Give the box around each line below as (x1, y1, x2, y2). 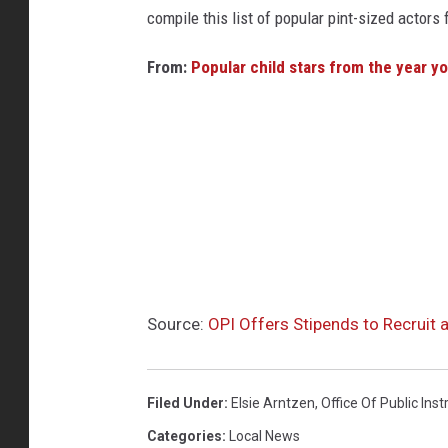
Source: (147, 313, 208, 334)
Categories (147, 427, 222, 444)
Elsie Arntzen (231, 394, 315, 411)
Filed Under (147, 394, 224, 411)
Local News (229, 427, 300, 444)
